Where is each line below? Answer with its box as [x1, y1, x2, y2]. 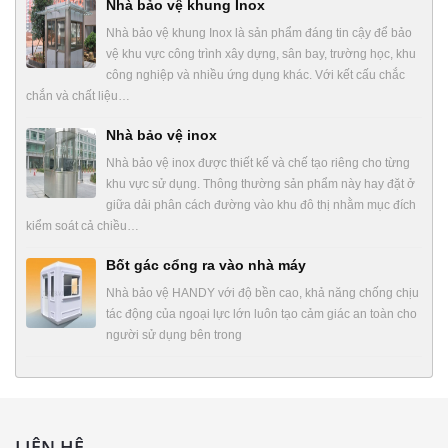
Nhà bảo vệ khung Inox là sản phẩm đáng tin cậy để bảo [106, 25, 412, 40]
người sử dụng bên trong [106, 327, 242, 342]
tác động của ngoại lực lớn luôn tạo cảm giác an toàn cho [106, 306, 417, 321]
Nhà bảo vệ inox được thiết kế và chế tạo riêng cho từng [106, 155, 410, 170]
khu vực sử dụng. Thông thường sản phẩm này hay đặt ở [106, 176, 415, 191]
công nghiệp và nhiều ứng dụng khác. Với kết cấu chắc [106, 67, 405, 82]
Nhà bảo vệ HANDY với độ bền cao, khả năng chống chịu [106, 285, 419, 300]
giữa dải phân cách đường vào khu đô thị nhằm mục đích [106, 197, 416, 212]
